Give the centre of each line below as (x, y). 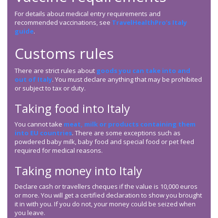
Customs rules (64, 54)
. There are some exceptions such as (126, 133)
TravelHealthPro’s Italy (149, 23)
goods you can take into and (143, 71)
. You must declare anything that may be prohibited (127, 80)
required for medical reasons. (59, 151)
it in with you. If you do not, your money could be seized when (105, 204)
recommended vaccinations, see (63, 23)
